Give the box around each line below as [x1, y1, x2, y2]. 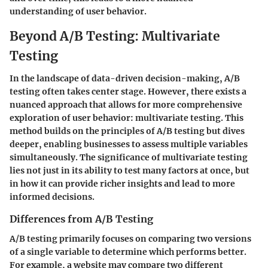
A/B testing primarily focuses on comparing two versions [10, 233, 251, 244]
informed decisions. [10, 191, 95, 203]
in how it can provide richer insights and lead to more [10, 178, 235, 190]
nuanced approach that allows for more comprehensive [10, 99, 242, 111]
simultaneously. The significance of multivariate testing [10, 152, 248, 163]
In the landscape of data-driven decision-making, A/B [10, 73, 240, 84]
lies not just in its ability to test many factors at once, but [10, 165, 249, 176]
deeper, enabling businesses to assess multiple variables [10, 139, 248, 150]
